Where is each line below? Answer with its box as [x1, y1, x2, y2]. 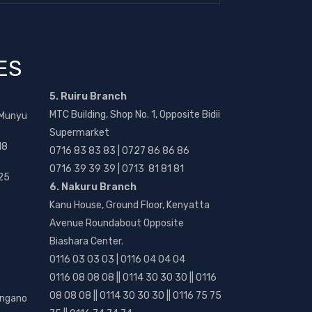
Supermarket [49, 127, 109, 139]
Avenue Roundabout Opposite [49, 217, 184, 229]
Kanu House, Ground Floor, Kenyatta [49, 199, 210, 211]
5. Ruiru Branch [49, 91, 127, 102]
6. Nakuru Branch [49, 181, 136, 193]
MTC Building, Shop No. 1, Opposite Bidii [49, 109, 220, 120]
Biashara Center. [49, 235, 123, 247]
